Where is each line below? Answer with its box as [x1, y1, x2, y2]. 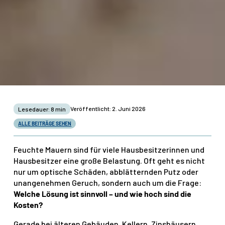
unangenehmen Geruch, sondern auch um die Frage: [14, 178, 202, 188]
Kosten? [14, 200, 43, 210]
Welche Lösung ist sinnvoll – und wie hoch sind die [14, 189, 192, 199]
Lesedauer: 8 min [18, 105, 66, 113]
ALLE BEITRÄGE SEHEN [18, 121, 72, 127]
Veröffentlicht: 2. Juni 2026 [70, 105, 146, 113]
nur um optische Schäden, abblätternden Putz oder [14, 167, 199, 177]
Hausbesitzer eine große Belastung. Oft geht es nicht [14, 156, 205, 166]
